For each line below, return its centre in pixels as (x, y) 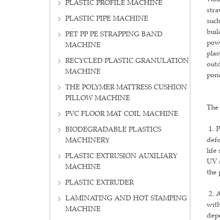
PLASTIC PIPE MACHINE (107, 19)
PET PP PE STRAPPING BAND (114, 34)
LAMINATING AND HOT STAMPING (126, 198)
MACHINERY (87, 140)
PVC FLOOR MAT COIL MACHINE (122, 114)
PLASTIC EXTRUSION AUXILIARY (121, 156)
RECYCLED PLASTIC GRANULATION (127, 61)
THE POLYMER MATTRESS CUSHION (126, 87)
